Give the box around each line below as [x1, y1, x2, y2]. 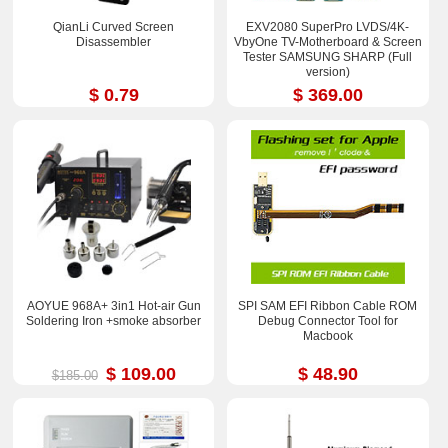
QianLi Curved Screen [53, 20, 175, 35]
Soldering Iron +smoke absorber [26, 313, 202, 328]
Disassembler [76, 35, 152, 50]
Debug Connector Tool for [257, 313, 398, 328]
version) [305, 65, 350, 80]
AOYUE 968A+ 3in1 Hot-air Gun [26, 298, 201, 313]
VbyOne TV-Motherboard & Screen [233, 35, 422, 50]
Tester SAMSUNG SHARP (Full [243, 50, 413, 65]
